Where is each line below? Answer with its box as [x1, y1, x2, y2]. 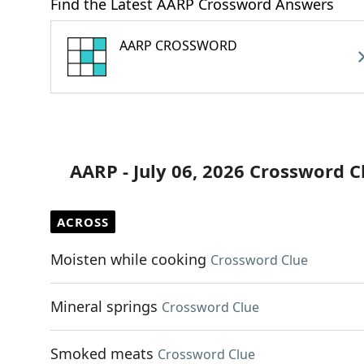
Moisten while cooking [50, 249, 206, 269]
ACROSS [57, 214, 109, 230]
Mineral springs [50, 297, 158, 316]
